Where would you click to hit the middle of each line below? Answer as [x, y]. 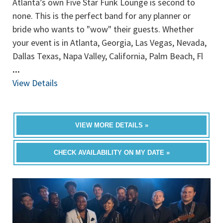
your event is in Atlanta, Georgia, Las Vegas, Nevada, [110, 42]
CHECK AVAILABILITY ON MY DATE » [111, 152]
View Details [35, 83]
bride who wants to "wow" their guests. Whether [103, 29]
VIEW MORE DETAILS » [111, 125]
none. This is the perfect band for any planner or [102, 15]
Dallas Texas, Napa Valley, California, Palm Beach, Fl [108, 56]
